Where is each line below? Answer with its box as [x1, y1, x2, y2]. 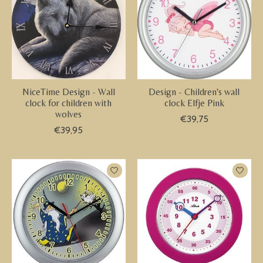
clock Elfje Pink [164, 97, 224, 109]
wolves [55, 109, 82, 120]
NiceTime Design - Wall [22, 86, 115, 98]
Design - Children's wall [149, 86, 240, 98]
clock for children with [25, 97, 112, 109]
